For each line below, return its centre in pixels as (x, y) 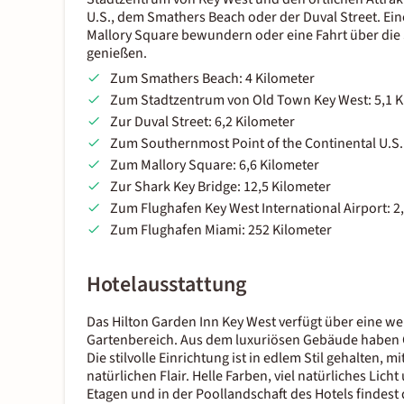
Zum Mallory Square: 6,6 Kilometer (214, 165)
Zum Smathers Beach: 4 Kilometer (212, 79)
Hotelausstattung (166, 285)
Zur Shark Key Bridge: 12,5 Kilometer (220, 187)
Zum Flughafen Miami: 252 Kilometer (220, 230)
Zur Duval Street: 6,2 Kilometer (202, 122)
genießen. (117, 54)
